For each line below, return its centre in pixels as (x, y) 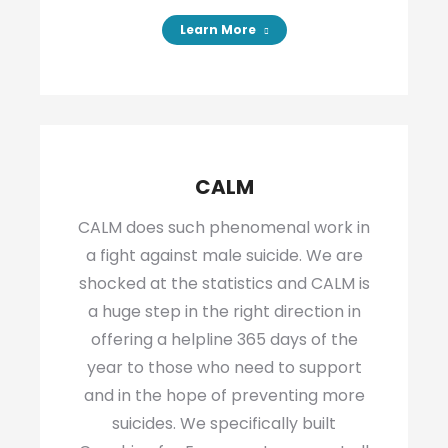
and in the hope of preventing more (224, 395)
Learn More (217, 29)
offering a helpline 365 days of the (224, 339)
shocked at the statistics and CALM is (224, 283)
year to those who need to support (224, 367)
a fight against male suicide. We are (224, 255)
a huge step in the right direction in (224, 311)
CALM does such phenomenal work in (224, 227)
